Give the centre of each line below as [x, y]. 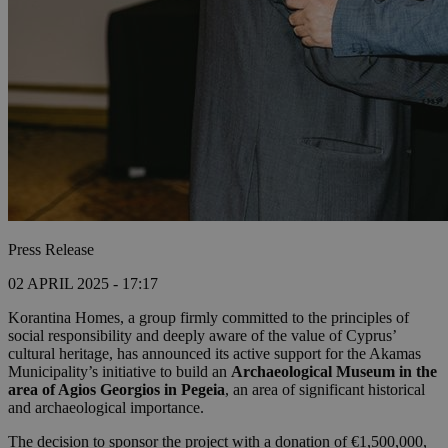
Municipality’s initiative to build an [119, 372]
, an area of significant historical [325, 390]
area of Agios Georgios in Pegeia [116, 390]
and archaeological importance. [106, 408]
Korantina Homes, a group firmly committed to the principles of [208, 318]
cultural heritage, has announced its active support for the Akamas [214, 354]
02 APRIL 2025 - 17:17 [83, 284]
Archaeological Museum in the [334, 372]
